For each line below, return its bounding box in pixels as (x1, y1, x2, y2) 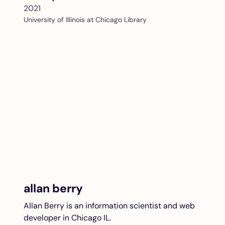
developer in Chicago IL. (24, 212, 111, 223)
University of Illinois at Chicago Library (24, 15, 147, 24)
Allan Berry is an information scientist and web (24, 200, 195, 211)
